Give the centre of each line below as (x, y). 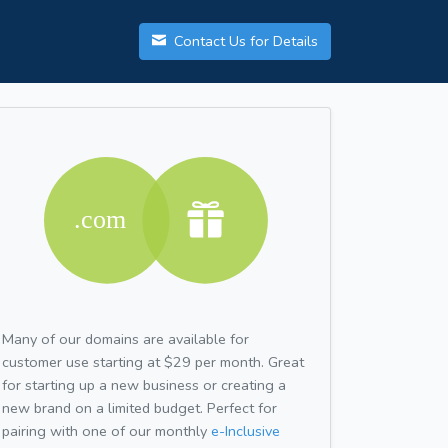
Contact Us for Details (244, 41)
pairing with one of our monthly (106, 430)
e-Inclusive (245, 430)
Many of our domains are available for (125, 338)
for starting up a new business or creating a (144, 384)
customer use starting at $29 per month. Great (153, 361)
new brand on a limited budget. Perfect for (139, 407)
